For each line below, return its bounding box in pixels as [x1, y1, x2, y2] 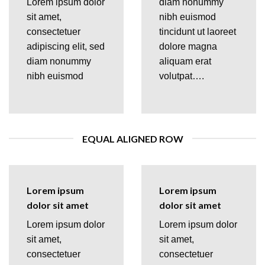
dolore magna [159, 41, 217, 51]
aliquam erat [159, 56, 211, 66]
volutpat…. [159, 70, 204, 81]
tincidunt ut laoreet [159, 26, 236, 37]
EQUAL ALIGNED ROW [82, 132, 183, 144]
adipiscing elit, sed [27, 41, 105, 51]
